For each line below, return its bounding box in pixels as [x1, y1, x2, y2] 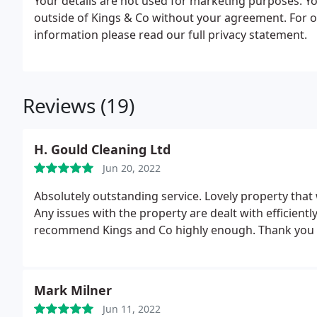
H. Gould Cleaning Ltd [34, 141, 171, 158]
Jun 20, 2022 [103, 161, 161, 175]
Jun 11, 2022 [103, 302, 161, 316]
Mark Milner [34, 282, 112, 299]
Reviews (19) [23, 92, 134, 119]
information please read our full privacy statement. [34, 27, 307, 42]
